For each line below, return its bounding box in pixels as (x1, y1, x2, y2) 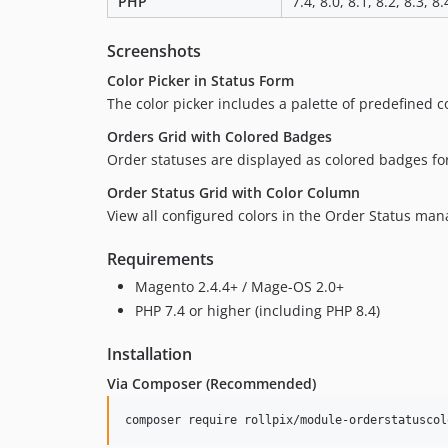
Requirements (107, 248, 214, 271)
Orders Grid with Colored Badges (107, 127, 332, 147)
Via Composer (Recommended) (107, 373, 316, 393)
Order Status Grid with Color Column (107, 183, 360, 203)
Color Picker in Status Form (107, 71, 294, 91)
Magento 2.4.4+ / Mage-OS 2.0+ (135, 277, 344, 297)
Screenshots (107, 40, 201, 63)
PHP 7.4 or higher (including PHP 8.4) (135, 300, 380, 320)
